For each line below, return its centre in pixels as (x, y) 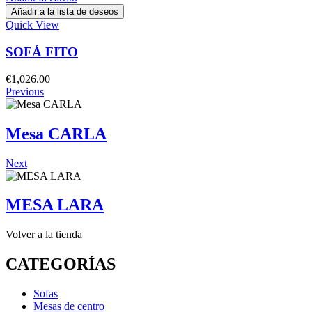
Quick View (32, 25)
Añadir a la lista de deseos (65, 12)
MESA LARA (55, 205)
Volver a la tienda (44, 235)
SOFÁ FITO (42, 52)
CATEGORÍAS (61, 264)
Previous (25, 91)
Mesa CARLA (56, 133)
